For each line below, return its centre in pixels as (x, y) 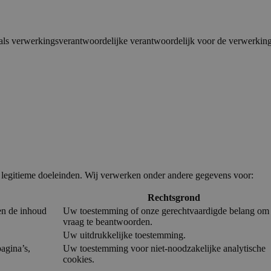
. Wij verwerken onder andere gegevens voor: (167, 175)
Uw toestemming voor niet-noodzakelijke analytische (164, 249)
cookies (77, 260)
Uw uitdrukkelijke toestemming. (124, 235)
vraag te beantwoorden (106, 222)
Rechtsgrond (174, 198)
